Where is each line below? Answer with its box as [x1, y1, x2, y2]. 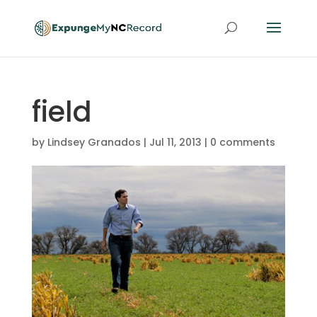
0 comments [209, 135, 275, 149]
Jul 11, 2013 [149, 135, 202, 149]
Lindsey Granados [47, 135, 141, 149]
